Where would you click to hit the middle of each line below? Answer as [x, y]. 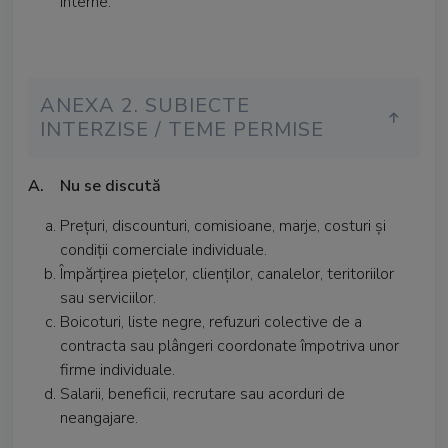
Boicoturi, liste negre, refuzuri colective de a [211, 322]
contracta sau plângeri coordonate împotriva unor [229, 346]
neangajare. [99, 418]
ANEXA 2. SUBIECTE [145, 105]
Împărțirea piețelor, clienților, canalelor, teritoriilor [227, 274]
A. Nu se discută [94, 186]
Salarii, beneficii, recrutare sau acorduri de [202, 394]
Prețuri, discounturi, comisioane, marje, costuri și [223, 226]
